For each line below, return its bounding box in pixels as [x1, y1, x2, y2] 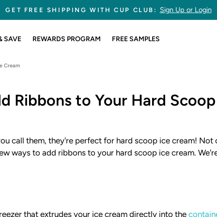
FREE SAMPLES [111, 35, 160, 43]
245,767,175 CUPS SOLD [60, 6, 157, 14]
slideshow [108, 29, 144, 39]
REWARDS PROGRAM [32, 35, 101, 43]
